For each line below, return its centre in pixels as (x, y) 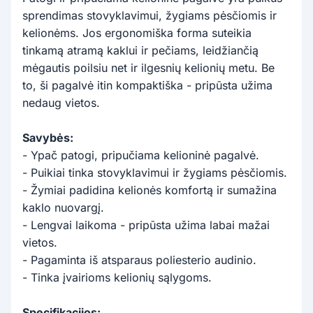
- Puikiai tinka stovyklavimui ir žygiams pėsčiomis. (155, 172)
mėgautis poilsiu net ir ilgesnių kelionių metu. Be (148, 67)
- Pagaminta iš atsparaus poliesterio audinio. (139, 260)
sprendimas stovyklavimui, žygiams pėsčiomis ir (150, 15)
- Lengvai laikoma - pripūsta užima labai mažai (146, 225)
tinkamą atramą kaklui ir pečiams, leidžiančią (140, 50)
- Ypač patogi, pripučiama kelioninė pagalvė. (141, 155)
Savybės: (48, 137)
